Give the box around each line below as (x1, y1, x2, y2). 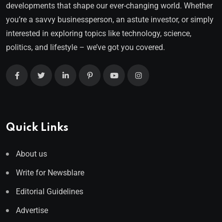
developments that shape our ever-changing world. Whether (6, 1, 213, 11)
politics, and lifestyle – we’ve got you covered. (6, 43, 165, 53)
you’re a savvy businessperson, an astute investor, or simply (6, 15, 214, 25)
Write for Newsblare (16, 168, 84, 178)
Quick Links (6, 122, 68, 134)
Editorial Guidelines (16, 187, 83, 197)
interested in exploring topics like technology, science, (6, 29, 191, 39)
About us (16, 149, 47, 159)
